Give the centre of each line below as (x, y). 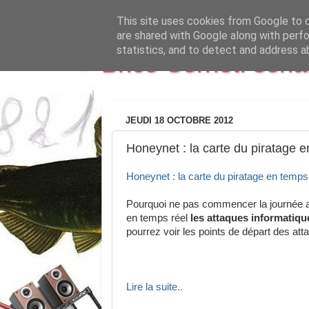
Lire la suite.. (154, 287)
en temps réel (158, 218)
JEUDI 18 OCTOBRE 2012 (179, 121)
